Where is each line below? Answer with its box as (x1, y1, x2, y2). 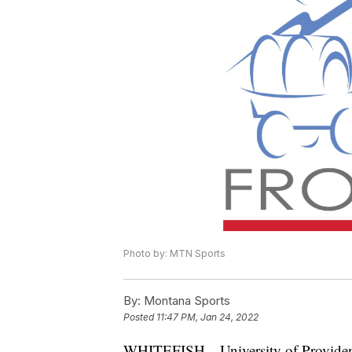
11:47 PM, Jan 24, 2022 (156, 311, 258, 324)
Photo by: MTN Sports (123, 247, 225, 260)
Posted (123, 311, 156, 324)
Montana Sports (141, 293, 230, 309)
